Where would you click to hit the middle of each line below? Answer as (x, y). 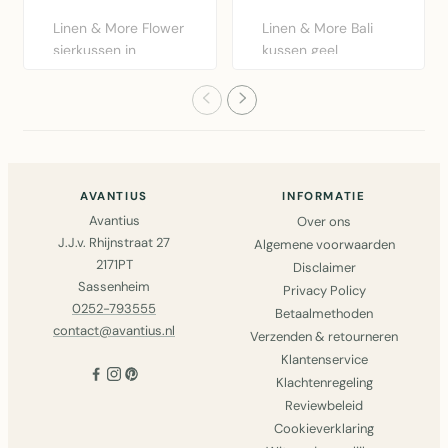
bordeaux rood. (102, 71)
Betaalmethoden (324, 313)
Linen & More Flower (118, 27)
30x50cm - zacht (319, 71)
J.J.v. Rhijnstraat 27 (114, 242)
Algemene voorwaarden (324, 244)
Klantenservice (324, 359)
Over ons (324, 221)
